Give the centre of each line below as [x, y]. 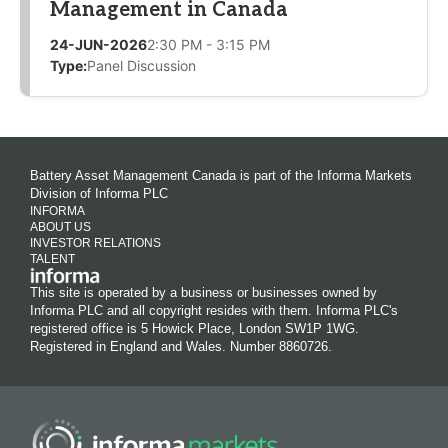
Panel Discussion [141, 65]
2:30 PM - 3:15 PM [208, 44]
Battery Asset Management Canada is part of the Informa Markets [221, 175]
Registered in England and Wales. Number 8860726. [181, 346]
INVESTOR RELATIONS [95, 242]
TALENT [52, 258]
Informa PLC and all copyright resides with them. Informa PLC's [214, 310]
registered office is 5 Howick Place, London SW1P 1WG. [194, 328]
